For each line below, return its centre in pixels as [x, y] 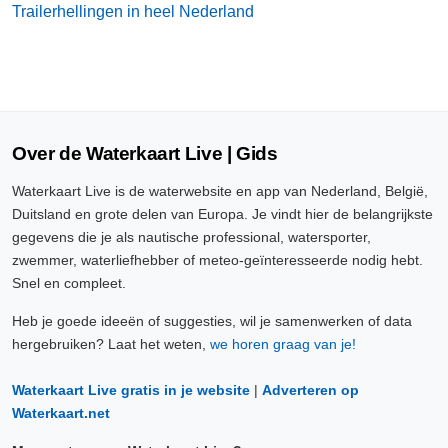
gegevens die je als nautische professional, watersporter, [191, 237]
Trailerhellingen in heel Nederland [133, 11]
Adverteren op [310, 390]
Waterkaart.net [61, 413]
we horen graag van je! [283, 344]
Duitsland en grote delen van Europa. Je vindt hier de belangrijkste [222, 214]
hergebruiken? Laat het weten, [111, 344]
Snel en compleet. [69, 283]
